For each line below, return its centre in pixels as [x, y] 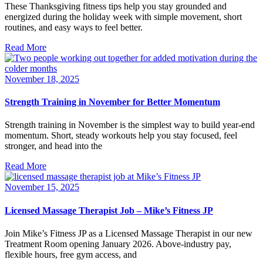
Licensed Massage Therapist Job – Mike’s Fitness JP [109, 210]
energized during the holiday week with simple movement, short [123, 16]
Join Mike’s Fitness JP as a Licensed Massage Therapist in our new [129, 233]
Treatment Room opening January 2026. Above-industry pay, [118, 244]
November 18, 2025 [42, 79]
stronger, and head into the [53, 146]
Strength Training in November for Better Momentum [112, 102]
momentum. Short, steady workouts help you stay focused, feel [121, 136]
